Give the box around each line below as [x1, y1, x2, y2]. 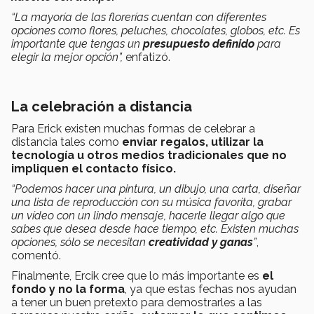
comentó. [11, 249, 69, 263]
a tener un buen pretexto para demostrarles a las [11, 296, 262, 310]
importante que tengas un [11, 37, 143, 51]
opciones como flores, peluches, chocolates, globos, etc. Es [11, 24, 300, 38]
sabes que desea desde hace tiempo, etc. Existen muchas [11, 222, 299, 236]
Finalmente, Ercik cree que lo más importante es [11, 269, 262, 283]
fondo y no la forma [11, 282, 125, 296]
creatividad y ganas [149, 235, 253, 250]
